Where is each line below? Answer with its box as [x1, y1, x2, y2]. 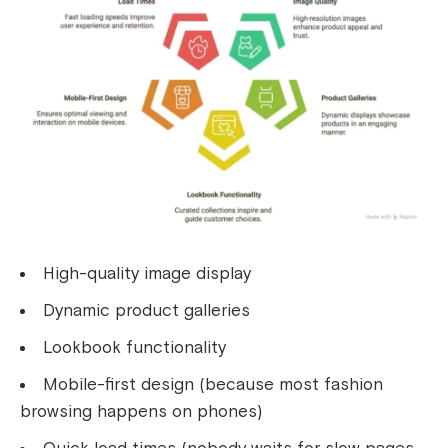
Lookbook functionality [43, 336, 226, 358]
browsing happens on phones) [20, 400, 262, 422]
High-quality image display [43, 262, 251, 284]
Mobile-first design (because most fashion [43, 373, 383, 395]
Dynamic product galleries [43, 299, 250, 321]
